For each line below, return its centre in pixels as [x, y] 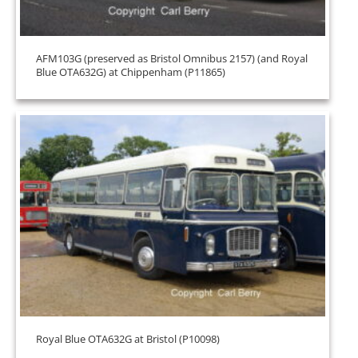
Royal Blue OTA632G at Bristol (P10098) [128, 339]
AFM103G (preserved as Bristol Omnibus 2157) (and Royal [172, 58]
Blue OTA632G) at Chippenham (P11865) [131, 72]
